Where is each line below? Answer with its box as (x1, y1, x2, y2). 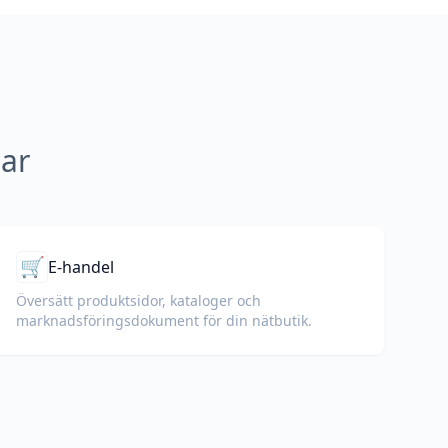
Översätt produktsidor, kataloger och (16, 291, 261, 310)
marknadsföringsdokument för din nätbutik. (16, 311, 312, 330)
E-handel (48, 256, 114, 278)
